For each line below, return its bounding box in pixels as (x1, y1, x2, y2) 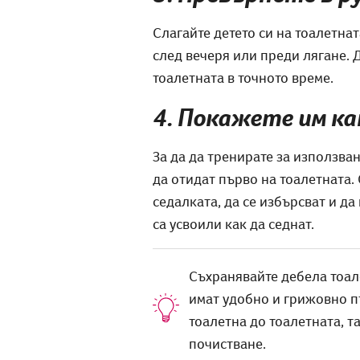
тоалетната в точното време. (152, 67, 333, 87)
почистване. (188, 333, 266, 353)
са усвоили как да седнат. (152, 214, 314, 233)
